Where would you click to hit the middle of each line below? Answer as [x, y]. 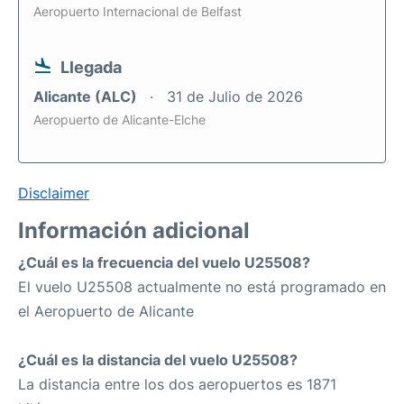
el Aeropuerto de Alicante [106, 311]
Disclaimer [54, 193]
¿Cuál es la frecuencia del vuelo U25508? [164, 262]
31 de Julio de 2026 [235, 96]
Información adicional [134, 230]
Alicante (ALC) [87, 96]
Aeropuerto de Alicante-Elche [119, 119]
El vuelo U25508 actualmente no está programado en [202, 287]
